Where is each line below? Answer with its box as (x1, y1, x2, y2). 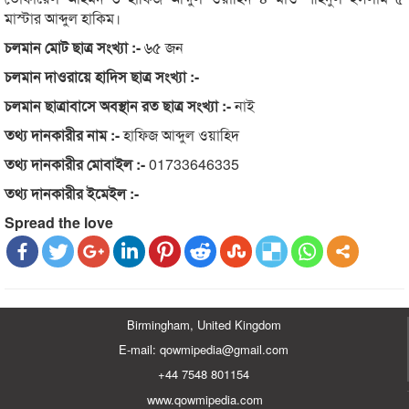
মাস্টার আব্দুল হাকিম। (5, 7, 121, 29)
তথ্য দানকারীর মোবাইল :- (5, 153, 145, 175)
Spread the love (5, 212, 113, 234)
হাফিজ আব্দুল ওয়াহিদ (120, 124, 239, 146)
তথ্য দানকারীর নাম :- (5, 124, 120, 146)
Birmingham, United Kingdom (126, 316, 281, 334)
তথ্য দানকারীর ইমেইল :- (5, 183, 139, 204)
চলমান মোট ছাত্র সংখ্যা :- (5, 37, 141, 58)
